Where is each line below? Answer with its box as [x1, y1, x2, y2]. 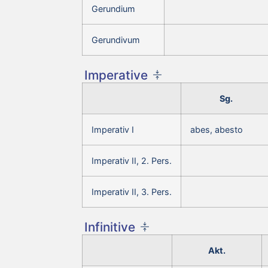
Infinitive [84, 219, 135, 234]
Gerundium [92, 3, 135, 14]
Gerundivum [92, 34, 140, 45]
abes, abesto [190, 124, 243, 135]
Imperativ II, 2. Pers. [92, 155, 172, 166]
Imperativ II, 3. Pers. [92, 186, 172, 197]
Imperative [84, 67, 148, 83]
